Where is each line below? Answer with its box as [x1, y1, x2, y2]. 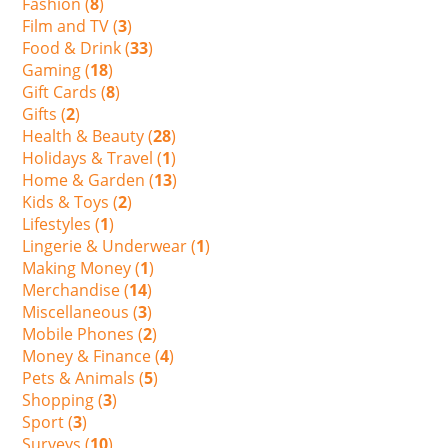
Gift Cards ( [22, 80, 107, 103]
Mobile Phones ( [22, 322, 144, 345]
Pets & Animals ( [22, 366, 145, 389]
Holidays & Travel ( [22, 146, 163, 169]
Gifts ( [22, 102, 67, 125]
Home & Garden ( [22, 168, 155, 191]
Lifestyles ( [22, 212, 101, 235]
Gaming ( [22, 58, 91, 81]
